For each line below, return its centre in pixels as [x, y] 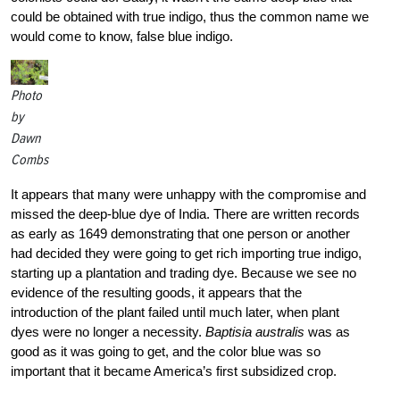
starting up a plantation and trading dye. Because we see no [183, 272]
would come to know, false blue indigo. [122, 36]
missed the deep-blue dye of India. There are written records [185, 213]
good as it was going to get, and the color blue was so [166, 351]
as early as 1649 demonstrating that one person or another [180, 233]
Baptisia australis [255, 331]
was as [327, 331]
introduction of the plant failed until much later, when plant [175, 312]
